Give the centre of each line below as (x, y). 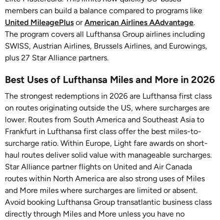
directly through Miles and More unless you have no (95, 214)
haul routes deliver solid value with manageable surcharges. (108, 155)
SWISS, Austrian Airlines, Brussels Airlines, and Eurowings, (106, 46)
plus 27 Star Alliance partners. (57, 58)
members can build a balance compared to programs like (104, 11)
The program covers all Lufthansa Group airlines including (105, 34)
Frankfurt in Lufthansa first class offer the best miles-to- (103, 131)
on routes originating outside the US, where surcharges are (107, 108)
